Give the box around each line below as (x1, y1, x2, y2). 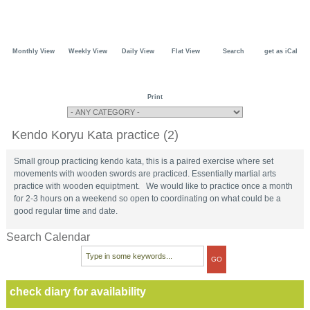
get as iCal (264, 47, 298, 55)
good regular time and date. (14, 206, 118, 216)
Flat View (171, 47, 200, 55)
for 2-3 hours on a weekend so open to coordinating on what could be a (14, 193, 282, 203)
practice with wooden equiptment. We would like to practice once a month (14, 181, 293, 191)
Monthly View (12, 47, 55, 55)
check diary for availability (10, 285, 147, 298)
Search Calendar (6, 230, 91, 243)
